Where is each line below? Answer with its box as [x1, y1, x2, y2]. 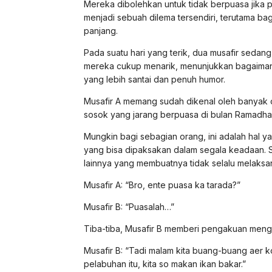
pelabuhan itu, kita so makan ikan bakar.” [84, 258, 246, 269]
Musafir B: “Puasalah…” [84, 201, 174, 212]
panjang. [84, 25, 118, 36]
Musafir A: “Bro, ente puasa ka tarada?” [84, 179, 240, 190]
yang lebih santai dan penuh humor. [84, 73, 225, 84]
